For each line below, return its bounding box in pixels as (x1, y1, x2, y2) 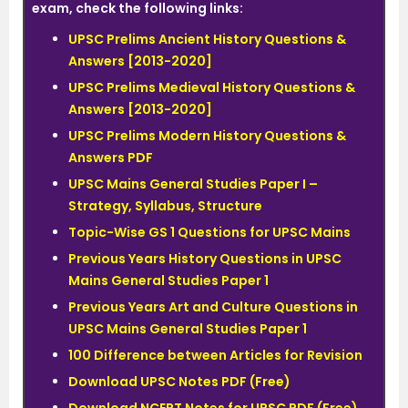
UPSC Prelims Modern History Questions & (68, 127, 346, 145)
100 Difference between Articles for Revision (68, 346, 362, 364)
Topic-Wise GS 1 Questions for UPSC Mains (68, 223, 351, 241)
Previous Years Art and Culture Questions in (68, 298, 358, 316)
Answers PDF (68, 148, 153, 167)
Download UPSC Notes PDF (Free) (68, 372, 291, 391)
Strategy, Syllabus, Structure (68, 197, 262, 215)
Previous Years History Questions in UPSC (68, 250, 342, 268)
